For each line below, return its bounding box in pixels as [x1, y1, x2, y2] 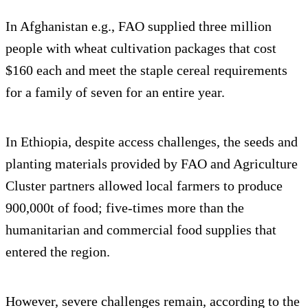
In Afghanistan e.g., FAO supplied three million [5, 18, 272, 34]
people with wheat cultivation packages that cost [5, 40, 276, 56]
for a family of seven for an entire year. [5, 84, 225, 100]
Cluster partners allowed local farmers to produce [5, 177, 283, 193]
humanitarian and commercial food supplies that [5, 221, 276, 237]
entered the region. [5, 243, 110, 259]
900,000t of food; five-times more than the [5, 199, 244, 215]
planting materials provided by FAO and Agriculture [5, 155, 298, 171]
